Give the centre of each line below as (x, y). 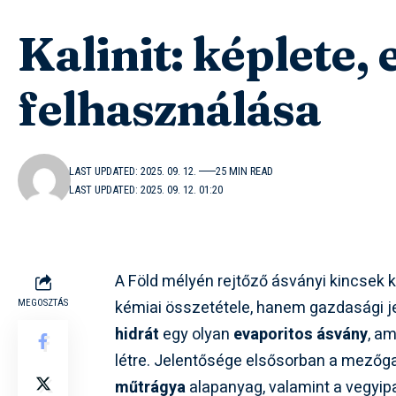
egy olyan (197, 335)
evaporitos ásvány (301, 335)
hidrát (137, 335)
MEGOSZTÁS (43, 303)
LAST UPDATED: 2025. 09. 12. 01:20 (146, 190)
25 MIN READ (245, 171)
